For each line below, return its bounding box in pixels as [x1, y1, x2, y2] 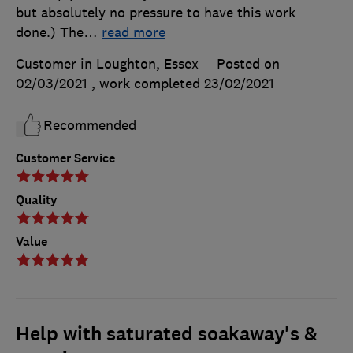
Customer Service [16, 150, 115, 167]
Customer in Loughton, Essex [16, 55, 199, 73]
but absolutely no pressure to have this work [16, 4, 295, 22]
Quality [16, 191, 58, 209]
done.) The [16, 24, 84, 42]
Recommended [43, 117, 136, 135]
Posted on [217, 55, 280, 73]
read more [102, 24, 165, 42]
